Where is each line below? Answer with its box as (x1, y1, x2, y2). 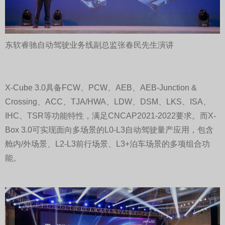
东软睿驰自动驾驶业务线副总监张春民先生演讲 (5, 41, 174, 50)
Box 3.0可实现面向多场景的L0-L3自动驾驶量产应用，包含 (5, 126, 213, 135)
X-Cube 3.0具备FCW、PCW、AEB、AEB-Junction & (5, 84, 197, 93)
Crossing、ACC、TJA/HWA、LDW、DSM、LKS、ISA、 (5, 98, 211, 107)
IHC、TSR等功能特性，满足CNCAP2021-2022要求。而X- (5, 112, 216, 121)
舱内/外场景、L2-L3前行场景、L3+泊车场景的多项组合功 (5, 140, 210, 149)
